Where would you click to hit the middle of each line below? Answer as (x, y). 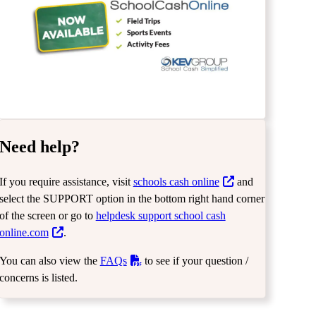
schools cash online (176, 181)
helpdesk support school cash (160, 215)
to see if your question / (195, 260)
